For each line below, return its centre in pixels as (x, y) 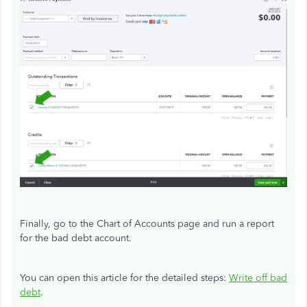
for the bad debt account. (76, 238)
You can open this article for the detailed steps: (124, 278)
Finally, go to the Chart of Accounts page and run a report (147, 224)
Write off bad (258, 278)
